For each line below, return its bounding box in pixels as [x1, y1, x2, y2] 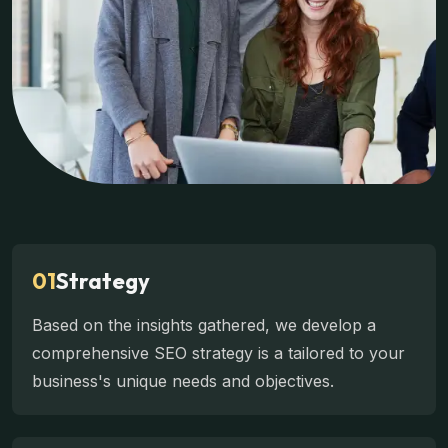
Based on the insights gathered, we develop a [32, 315, 376, 336]
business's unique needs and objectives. [32, 371, 334, 392]
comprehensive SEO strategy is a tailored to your [32, 343, 405, 364]
